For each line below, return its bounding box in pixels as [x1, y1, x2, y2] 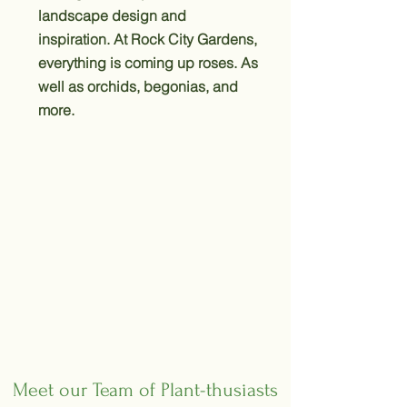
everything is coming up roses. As [38, 54, 258, 72]
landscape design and [38, 6, 186, 25]
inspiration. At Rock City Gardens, [38, 30, 257, 48]
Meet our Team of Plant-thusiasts [13, 379, 278, 401]
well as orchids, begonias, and [38, 77, 238, 95]
